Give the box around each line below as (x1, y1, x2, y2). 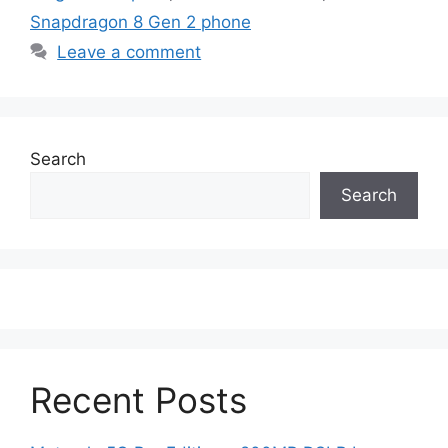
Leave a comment (57, 42, 202, 63)
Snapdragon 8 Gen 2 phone (30, 12, 251, 33)
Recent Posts (30, 379, 247, 422)
